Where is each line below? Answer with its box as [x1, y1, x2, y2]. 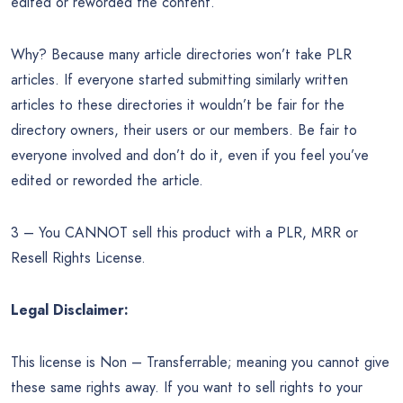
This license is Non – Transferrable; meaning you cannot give [11, 351, 390, 372]
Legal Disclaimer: [11, 299, 129, 320]
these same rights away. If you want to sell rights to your [11, 376, 363, 398]
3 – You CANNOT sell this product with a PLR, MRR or [11, 221, 358, 243]
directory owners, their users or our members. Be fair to [11, 119, 357, 140]
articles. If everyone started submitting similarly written [11, 68, 348, 90]
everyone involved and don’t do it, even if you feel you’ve [11, 144, 369, 166]
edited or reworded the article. [11, 169, 203, 191]
